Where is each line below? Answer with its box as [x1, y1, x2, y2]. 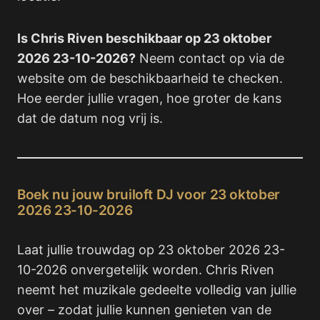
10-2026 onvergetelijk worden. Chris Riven [17, 261, 274, 277]
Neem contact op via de [136, 50, 284, 66]
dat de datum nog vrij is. [17, 110, 163, 126]
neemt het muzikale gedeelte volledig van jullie [17, 281, 296, 297]
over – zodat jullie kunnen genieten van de [17, 301, 271, 317]
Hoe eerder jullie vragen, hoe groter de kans [17, 90, 281, 106]
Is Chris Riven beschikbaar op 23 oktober [17, 30, 271, 46]
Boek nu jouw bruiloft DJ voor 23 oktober [17, 186, 280, 203]
